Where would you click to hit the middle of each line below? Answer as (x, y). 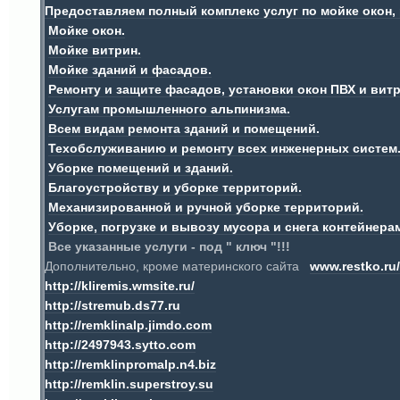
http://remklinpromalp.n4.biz (130, 364)
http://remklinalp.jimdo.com (128, 325)
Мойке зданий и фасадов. (130, 70)
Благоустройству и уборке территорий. (175, 187)
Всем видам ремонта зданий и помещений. (184, 129)
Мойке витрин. (95, 50)
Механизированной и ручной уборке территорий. (206, 207)
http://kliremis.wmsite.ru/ (120, 286)
